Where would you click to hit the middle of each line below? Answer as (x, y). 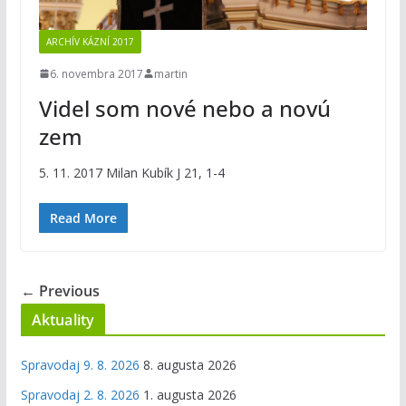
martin (170, 73)
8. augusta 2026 (189, 364)
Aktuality (63, 319)
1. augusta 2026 (189, 394)
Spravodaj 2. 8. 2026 (80, 394)
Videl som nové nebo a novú (184, 108)
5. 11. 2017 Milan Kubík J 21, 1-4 (131, 172)
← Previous (60, 290)
